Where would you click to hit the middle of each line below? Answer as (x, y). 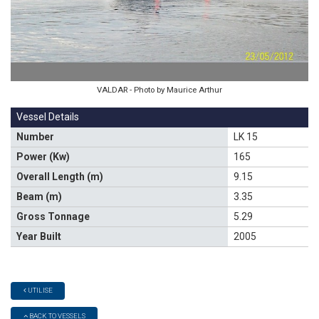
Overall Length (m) (60, 176)
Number (36, 136)
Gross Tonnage (53, 216)
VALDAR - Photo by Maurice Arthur (159, 89)
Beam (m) (40, 196)
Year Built (39, 236)
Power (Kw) (43, 156)
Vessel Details (48, 117)
